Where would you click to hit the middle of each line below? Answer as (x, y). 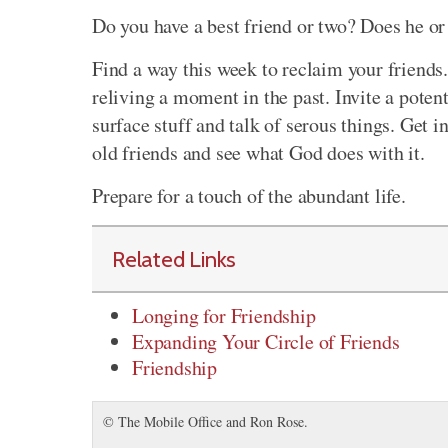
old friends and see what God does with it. (258, 152)
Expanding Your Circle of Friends (266, 341)
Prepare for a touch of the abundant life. (249, 195)
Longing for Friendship (224, 315)
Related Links (174, 259)
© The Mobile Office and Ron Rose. (205, 421)
